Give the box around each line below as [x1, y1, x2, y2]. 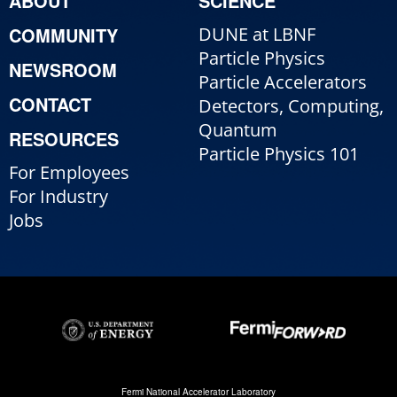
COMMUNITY [9, 22, 118, 49]
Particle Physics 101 [198, 142, 359, 167]
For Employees [9, 160, 129, 185]
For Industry [9, 184, 108, 209]
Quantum [198, 118, 277, 143]
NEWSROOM [9, 57, 117, 83]
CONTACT [9, 91, 91, 118]
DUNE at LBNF [198, 22, 315, 47]
